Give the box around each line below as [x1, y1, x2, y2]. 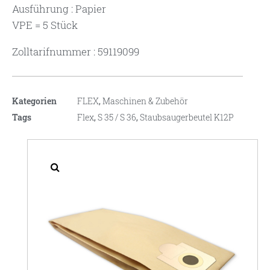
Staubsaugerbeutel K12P [140, 111, 234, 124]
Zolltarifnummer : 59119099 [12, 45, 139, 59]
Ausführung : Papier [12, 2, 106, 16]
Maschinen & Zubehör [102, 95, 188, 107]
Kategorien [12, 95, 57, 107]
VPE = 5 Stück [12, 18, 78, 33]
